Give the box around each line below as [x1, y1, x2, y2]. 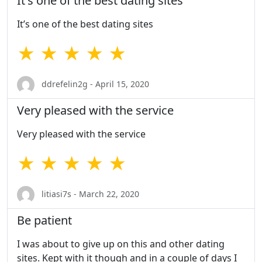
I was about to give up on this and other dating [17, 237, 225, 251]
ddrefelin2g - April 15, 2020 [39, 78, 149, 89]
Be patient [17, 212, 72, 229]
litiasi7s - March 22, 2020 [39, 188, 139, 199]
